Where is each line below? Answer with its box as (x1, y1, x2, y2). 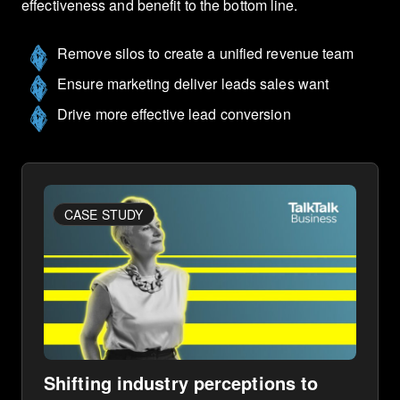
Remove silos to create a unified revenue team (57, 43, 354, 64)
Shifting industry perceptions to (44, 370, 319, 396)
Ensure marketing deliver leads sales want (57, 73, 329, 95)
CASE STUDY (64, 205, 143, 224)
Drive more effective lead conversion (57, 104, 291, 125)
